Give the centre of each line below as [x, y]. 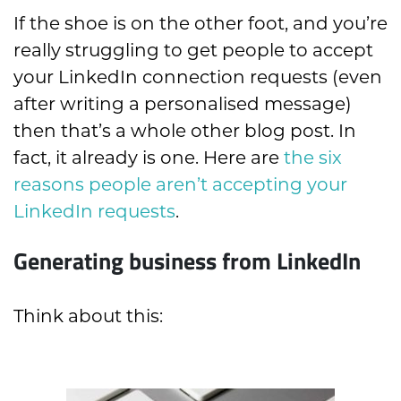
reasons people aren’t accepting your [180, 185]
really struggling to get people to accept [193, 51]
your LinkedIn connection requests [173, 77]
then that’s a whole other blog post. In [185, 131]
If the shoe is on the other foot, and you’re [200, 24]
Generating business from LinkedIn [187, 260]
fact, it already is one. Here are [149, 158]
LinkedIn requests [94, 212]
